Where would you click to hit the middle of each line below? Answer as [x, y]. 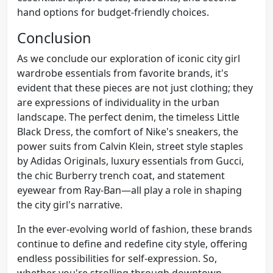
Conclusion [54, 37]
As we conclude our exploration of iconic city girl [129, 58]
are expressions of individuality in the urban [118, 102]
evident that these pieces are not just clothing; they [135, 87]
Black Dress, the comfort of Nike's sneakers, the [128, 131]
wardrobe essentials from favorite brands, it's [123, 73]
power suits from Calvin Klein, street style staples [130, 146]
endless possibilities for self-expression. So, [117, 258]
